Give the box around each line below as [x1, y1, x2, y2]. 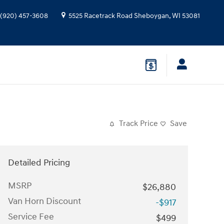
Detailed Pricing [8, 157, 70, 168]
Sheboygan [134, 12, 169, 20]
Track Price [119, 119, 158, 128]
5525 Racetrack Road [68, 12, 132, 20]
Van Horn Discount [8, 195, 81, 207]
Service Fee [8, 211, 54, 222]
